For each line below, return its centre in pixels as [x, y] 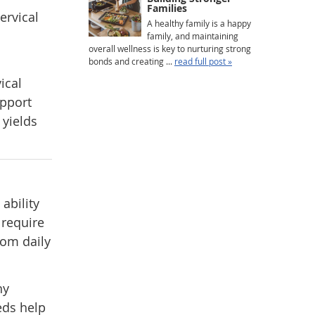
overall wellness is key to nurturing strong [170, 49]
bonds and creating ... [131, 61]
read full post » [203, 61]
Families [167, 8]
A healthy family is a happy [199, 23]
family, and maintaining [193, 36]
